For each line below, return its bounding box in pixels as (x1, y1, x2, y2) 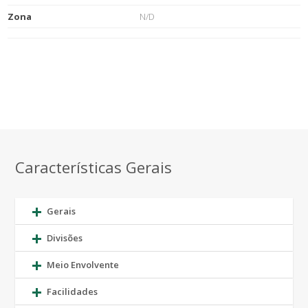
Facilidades (45, 285, 98, 298)
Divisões (45, 232, 83, 244)
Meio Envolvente (45, 258, 120, 271)
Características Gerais (15, 157, 173, 177)
